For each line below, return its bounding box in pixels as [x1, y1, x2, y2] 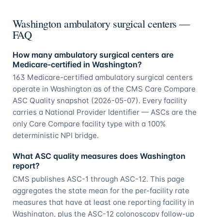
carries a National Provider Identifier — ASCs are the [12, 108, 197, 117]
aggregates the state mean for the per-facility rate [12, 186, 189, 195]
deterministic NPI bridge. [12, 131, 99, 140]
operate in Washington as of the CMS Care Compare [12, 84, 196, 94]
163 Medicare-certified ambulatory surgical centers [12, 73, 193, 82]
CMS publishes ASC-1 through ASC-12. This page [12, 174, 185, 184]
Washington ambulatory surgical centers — [12, 15, 190, 31]
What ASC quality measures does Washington [12, 151, 186, 161]
